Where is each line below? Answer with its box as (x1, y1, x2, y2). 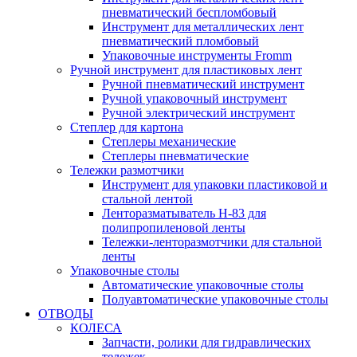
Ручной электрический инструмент (102, 106, 295, 120)
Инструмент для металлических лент (102, 20, 304, 33)
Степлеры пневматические (102, 149, 249, 163)
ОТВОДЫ (38, 307, 93, 320)
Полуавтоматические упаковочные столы (102, 292, 328, 306)
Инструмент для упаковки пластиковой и (102, 178, 328, 191)
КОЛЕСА (70, 321, 122, 335)
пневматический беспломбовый (102, 6, 277, 19)
